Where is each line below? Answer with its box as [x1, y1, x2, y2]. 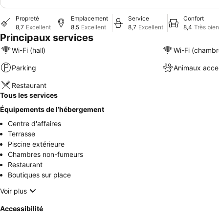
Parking [12, 63, 36, 72]
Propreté [16, 15, 39, 22]
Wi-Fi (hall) [12, 45, 45, 54]
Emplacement [71, 15, 108, 22]
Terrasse [8, 130, 35, 138]
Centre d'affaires [8, 119, 61, 128]
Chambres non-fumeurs [8, 150, 83, 158]
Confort [183, 15, 204, 22]
